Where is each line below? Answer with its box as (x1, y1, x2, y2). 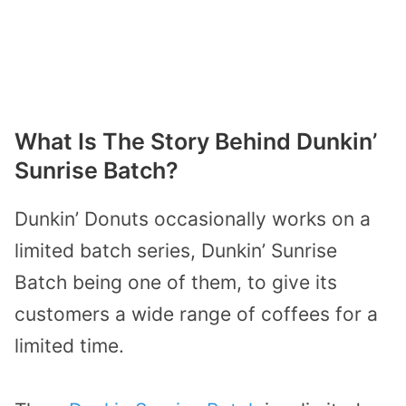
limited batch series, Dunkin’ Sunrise (14, 239, 337, 263)
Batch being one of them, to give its (14, 271, 337, 295)
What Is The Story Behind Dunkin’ (14, 128, 377, 156)
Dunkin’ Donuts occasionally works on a (14, 208, 371, 231)
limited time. (14, 334, 124, 358)
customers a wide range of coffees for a (14, 303, 378, 326)
